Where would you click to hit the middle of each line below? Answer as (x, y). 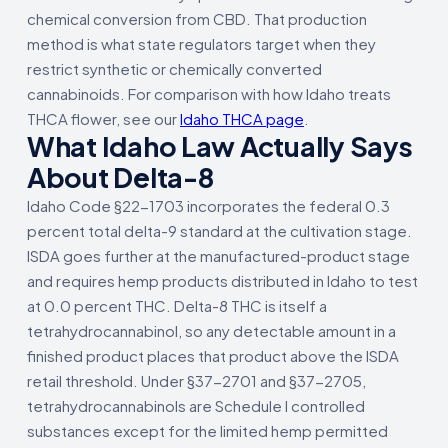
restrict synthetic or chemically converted (174, 68)
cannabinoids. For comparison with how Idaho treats (209, 93)
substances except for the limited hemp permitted (207, 430)
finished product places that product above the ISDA (213, 355)
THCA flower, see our (103, 118)
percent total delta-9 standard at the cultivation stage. (219, 230)
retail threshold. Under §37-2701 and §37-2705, (196, 380)
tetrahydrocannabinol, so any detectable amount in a (211, 330)
